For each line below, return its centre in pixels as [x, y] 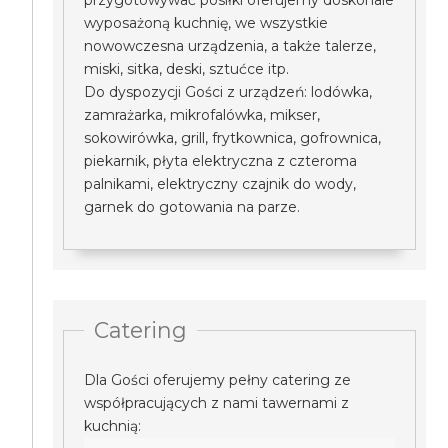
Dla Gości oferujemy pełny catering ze [218, 380]
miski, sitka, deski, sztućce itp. [187, 69]
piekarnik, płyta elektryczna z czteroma [221, 161]
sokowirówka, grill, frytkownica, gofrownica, [233, 138]
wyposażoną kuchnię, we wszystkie [206, 23]
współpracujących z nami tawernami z [217, 403]
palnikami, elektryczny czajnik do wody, [220, 184]
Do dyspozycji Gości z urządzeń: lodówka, [228, 92]
